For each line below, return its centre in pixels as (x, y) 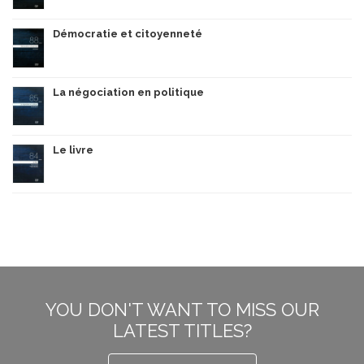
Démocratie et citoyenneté (128, 33)
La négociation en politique (128, 92)
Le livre (73, 149)
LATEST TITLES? (182, 330)
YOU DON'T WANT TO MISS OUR (182, 309)
